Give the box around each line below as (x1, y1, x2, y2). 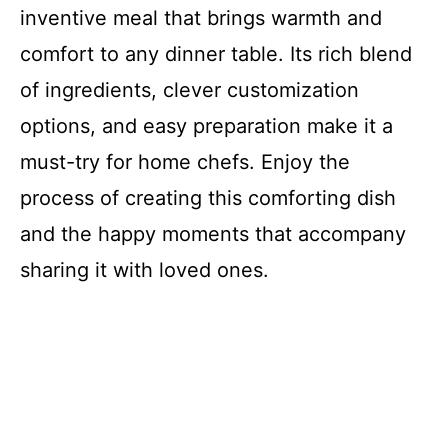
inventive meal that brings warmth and (20, 5, 382, 30)
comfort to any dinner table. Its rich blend (20, 41, 412, 66)
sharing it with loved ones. (20, 257, 269, 282)
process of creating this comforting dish (20, 185, 396, 210)
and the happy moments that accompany (20, 221, 406, 246)
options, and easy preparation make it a (20, 113, 393, 138)
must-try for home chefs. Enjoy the (20, 149, 350, 174)
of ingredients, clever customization (20, 77, 359, 102)
